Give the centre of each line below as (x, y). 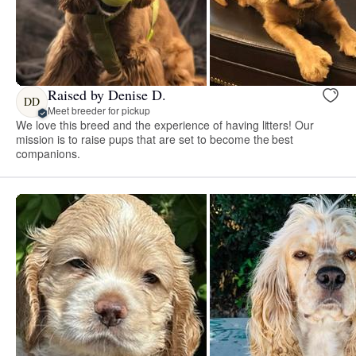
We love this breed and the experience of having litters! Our (165, 124)
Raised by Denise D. (107, 95)
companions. (48, 153)
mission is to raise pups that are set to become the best (155, 139)
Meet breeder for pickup (99, 110)
